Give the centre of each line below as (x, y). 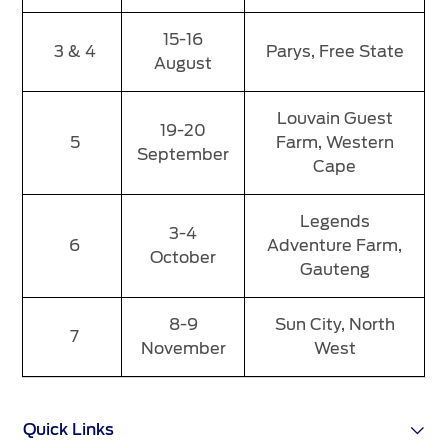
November (183, 349)
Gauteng (334, 270)
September (183, 155)
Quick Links (68, 430)
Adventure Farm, (335, 246)
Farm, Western (334, 143)
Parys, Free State (334, 52)
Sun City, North (334, 325)
